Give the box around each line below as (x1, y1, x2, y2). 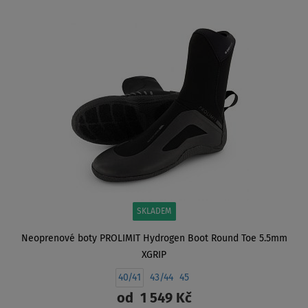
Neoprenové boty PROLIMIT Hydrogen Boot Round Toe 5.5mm (21, 234, 287, 244)
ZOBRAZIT (133, 9, 175, 19)
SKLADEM (136, 208, 172, 217)
